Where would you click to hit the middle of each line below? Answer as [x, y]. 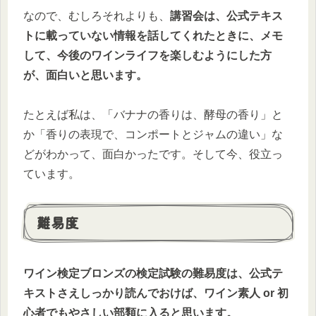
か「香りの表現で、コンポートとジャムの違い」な [153, 135]
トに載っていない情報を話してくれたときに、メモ [153, 35]
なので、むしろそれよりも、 [97, 16]
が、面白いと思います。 [85, 75]
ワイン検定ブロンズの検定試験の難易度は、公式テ [153, 273]
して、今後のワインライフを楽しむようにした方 [147, 55]
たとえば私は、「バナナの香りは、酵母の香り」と [153, 115]
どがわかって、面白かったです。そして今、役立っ [153, 154]
